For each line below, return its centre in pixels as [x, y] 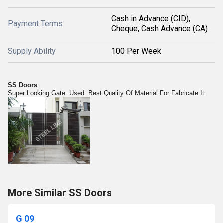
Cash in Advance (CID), [151, 19]
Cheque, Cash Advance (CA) [160, 29]
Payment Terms [35, 24]
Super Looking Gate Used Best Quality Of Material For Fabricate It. [107, 93]
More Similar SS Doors [60, 193]
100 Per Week [136, 51]
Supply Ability [32, 51]
